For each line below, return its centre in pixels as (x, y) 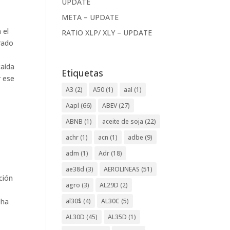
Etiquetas (83, 73)
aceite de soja (123, 121)
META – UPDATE (90, 17)
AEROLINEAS (122, 169)
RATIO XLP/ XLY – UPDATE (107, 32)
